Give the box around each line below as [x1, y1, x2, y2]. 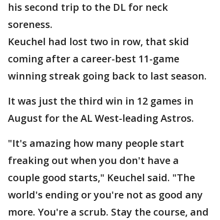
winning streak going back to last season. [8, 69, 207, 83]
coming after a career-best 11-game [8, 52, 179, 66]
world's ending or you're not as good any [8, 188, 203, 202]
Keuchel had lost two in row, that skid [8, 35, 189, 49]
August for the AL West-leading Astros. [8, 111, 194, 125]
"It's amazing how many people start [8, 137, 184, 150]
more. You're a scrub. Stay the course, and [8, 205, 209, 219]
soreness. [8, 18, 53, 31]
